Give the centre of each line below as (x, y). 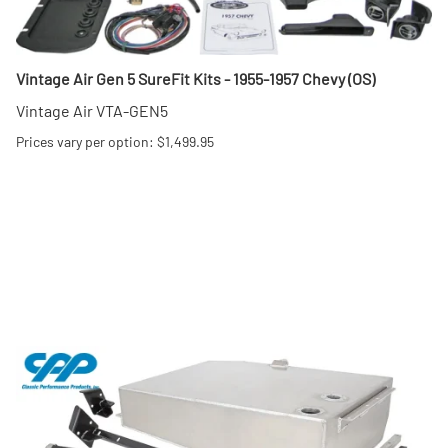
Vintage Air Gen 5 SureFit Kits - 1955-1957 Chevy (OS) (195, 79)
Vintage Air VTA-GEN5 (92, 111)
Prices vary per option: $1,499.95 (115, 142)
